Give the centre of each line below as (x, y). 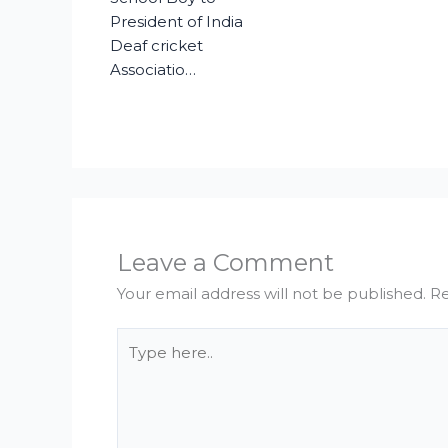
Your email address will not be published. (271, 293)
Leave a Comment (225, 262)
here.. (137, 363)
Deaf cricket (156, 46)
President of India (176, 22)
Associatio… (152, 70)
